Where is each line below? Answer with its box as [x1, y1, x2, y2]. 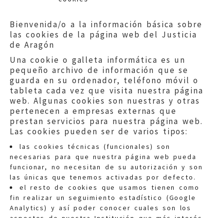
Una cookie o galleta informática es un [10, 54, 186, 65]
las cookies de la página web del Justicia [10, 29, 197, 40]
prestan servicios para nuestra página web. [10, 116, 203, 127]
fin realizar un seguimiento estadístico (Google [10, 193, 197, 202]
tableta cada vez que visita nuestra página [10, 85, 204, 96]
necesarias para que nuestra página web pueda [10, 152, 197, 161]
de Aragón [10, 39, 54, 50]
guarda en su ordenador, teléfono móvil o [10, 75, 199, 86]
